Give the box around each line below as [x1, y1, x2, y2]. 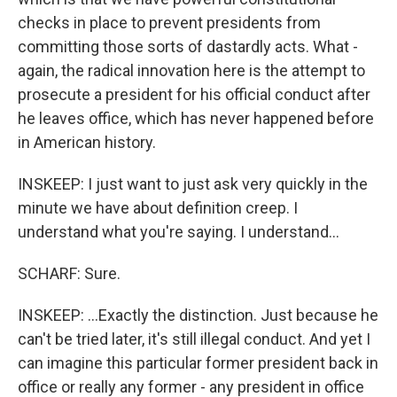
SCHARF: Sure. [18, 264, 121, 283]
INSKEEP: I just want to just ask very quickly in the [18, 175, 368, 193]
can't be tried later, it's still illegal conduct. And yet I [18, 330, 370, 348]
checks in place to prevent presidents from [18, 13, 321, 32]
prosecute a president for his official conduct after [18, 85, 370, 104]
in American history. [18, 133, 156, 152]
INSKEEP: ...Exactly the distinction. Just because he [18, 306, 378, 324]
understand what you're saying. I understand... [18, 222, 339, 241]
